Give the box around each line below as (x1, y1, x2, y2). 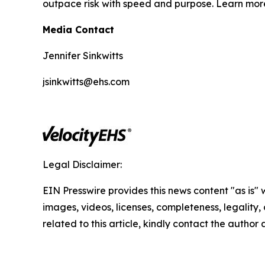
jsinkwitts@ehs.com (43, 76, 130, 88)
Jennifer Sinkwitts (43, 50, 123, 62)
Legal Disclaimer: (43, 159, 122, 171)
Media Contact (43, 24, 114, 36)
